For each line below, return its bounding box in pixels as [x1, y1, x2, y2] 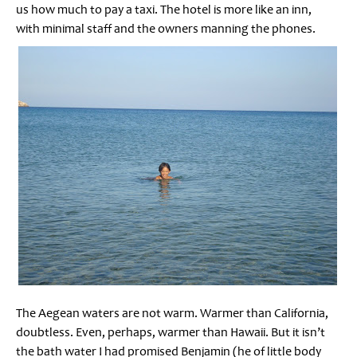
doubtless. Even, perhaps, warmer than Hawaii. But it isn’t [16, 324, 325, 340]
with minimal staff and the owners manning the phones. [16, 20, 316, 37]
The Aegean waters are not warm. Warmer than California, [16, 304, 328, 321]
